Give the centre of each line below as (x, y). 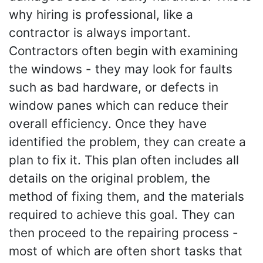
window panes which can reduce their (119, 105)
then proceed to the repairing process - (124, 233)
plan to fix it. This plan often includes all (124, 160)
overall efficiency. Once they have (108, 124)
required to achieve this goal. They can (122, 215)
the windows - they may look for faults (121, 69)
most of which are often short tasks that (126, 251)
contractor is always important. (100, 33)
